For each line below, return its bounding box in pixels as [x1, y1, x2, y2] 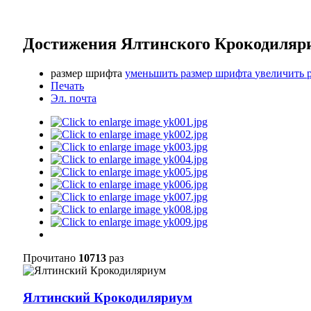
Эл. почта [51, 92, 96, 104]
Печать [51, 79, 84, 92]
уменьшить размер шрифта [125, 67, 252, 79]
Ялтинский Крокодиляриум [23, 289, 192, 305]
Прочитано [23, 251, 78, 264]
